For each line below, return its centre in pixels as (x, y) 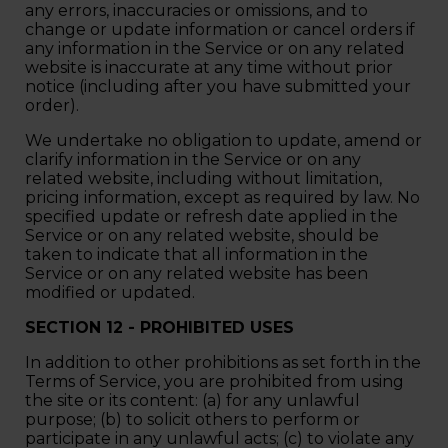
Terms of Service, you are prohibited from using (214, 381)
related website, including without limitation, (203, 178)
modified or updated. (112, 292)
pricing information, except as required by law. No (222, 197)
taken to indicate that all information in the (196, 254)
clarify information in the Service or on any (193, 159)
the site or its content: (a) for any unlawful (192, 400)
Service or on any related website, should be (202, 235)
